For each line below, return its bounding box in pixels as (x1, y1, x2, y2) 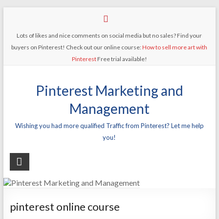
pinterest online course (9, 200, 120, 213)
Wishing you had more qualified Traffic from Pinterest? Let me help (15, 122, 204, 130)
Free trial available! (96, 55, 147, 63)
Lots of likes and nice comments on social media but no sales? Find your (17, 32, 202, 39)
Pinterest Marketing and (35, 82, 183, 99)
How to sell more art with (142, 44, 208, 51)
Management (69, 100, 150, 117)
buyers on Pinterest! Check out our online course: (11, 44, 143, 51)
